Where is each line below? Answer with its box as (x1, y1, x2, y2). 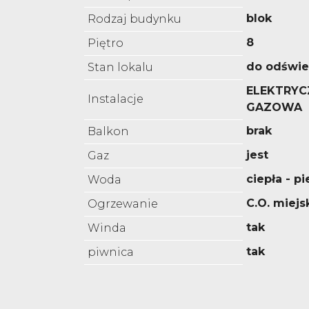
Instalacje (88, 92, 143, 106)
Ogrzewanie (88, 197, 158, 211)
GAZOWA (246, 101, 302, 114)
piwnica (88, 246, 134, 259)
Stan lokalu (88, 61, 153, 74)
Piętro (88, 37, 123, 50)
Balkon (88, 125, 129, 139)
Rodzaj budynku (88, 12, 181, 26)
